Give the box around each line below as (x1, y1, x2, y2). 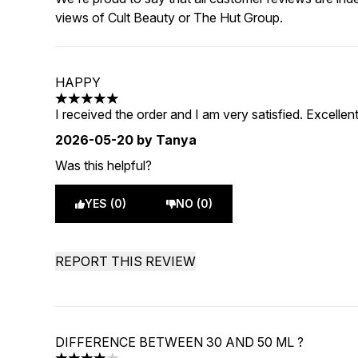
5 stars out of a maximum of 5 (54, 98, 227, 115)
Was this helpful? (55, 157, 153, 173)
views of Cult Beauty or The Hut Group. (55, 10, 284, 26)
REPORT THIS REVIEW (55, 253, 197, 269)
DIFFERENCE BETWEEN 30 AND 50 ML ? (55, 334, 304, 350)
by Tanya (133, 132, 197, 148)
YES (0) (85, 197, 127, 210)
